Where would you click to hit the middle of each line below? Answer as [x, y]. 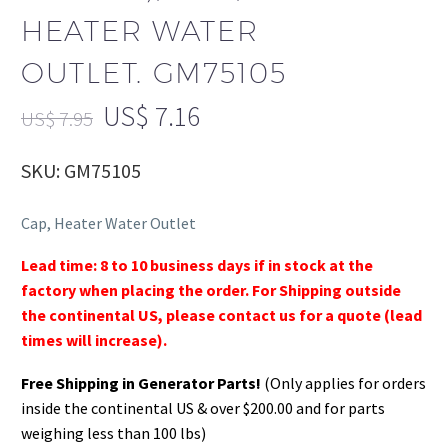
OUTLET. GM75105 [154, 72]
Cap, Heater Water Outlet [108, 222]
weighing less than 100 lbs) [113, 432]
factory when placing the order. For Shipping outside [211, 290]
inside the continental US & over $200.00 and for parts [203, 407]
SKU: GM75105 [81, 171]
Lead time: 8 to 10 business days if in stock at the [197, 265]
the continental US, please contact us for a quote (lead [221, 315]
